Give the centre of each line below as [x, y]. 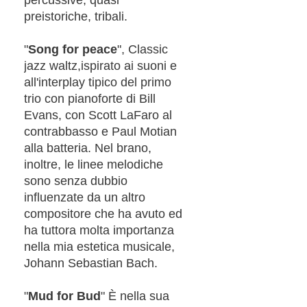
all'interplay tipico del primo [98, 82]
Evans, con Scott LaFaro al [98, 115]
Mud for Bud [64, 296]
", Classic [143, 49]
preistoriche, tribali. [76, 16]
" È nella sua [135, 296]
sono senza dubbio [76, 181]
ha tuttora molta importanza [99, 230]
